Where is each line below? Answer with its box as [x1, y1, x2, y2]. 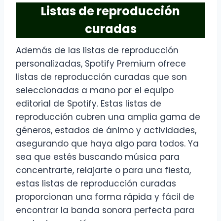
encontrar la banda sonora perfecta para [16, 204, 194, 217]
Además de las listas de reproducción [16, 44, 179, 57]
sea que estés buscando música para [16, 151, 180, 163]
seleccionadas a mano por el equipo [16, 84, 174, 97]
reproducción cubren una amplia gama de [16, 111, 200, 123]
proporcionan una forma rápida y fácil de [16, 191, 194, 203]
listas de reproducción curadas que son [16, 71, 187, 83]
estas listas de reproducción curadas [16, 178, 176, 190]
